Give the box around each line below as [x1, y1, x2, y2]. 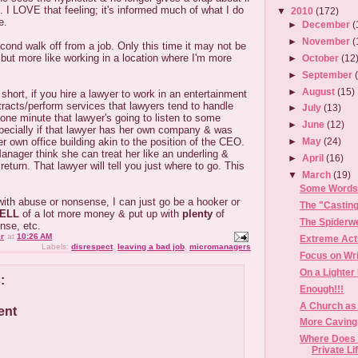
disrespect [71, 242, 113, 251]
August [302, 86, 338, 97]
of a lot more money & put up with [19, 208, 182, 220]
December [302, 18, 353, 30]
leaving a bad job [117, 242, 185, 251]
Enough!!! [300, 283, 344, 294]
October [302, 52, 342, 63]
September [302, 69, 356, 80]
